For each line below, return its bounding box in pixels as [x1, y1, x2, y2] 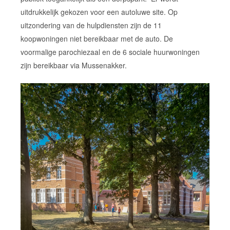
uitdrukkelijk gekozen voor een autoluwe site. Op [20, 6, 178, 17]
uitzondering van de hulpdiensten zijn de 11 [20, 20, 162, 30]
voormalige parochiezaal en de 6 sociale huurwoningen [20, 46, 200, 57]
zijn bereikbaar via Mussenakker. [20, 60, 127, 70]
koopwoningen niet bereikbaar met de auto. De [20, 33, 173, 44]
